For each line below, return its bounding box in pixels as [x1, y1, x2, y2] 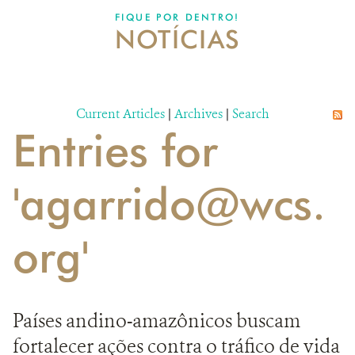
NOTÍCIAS [114, 24, 241, 55]
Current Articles [76, 105, 165, 122]
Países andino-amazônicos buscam [13, 308, 300, 334]
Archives [174, 105, 223, 122]
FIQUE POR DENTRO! [115, 11, 240, 23]
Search [232, 105, 269, 122]
